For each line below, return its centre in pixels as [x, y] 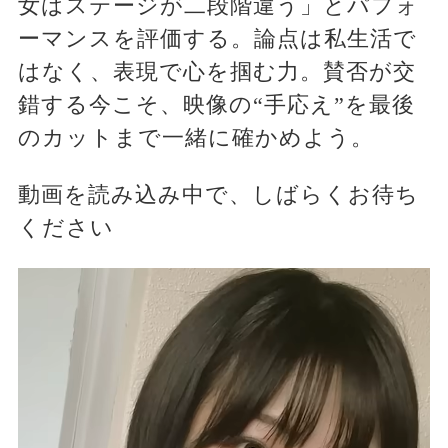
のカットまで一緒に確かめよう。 [195, 138]
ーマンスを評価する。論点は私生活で [217, 39]
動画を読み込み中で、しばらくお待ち [218, 195]
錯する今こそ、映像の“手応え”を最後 [216, 105]
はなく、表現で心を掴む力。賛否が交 [216, 72]
